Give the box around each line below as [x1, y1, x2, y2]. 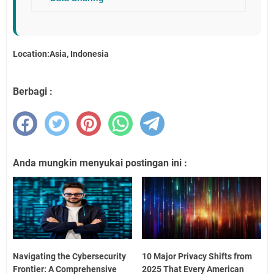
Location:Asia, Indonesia [13, 48, 109, 59]
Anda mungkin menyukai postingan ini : [13, 157, 187, 169]
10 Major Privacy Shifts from [142, 251, 253, 261]
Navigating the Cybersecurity [13, 251, 126, 261]
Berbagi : [13, 86, 53, 98]
